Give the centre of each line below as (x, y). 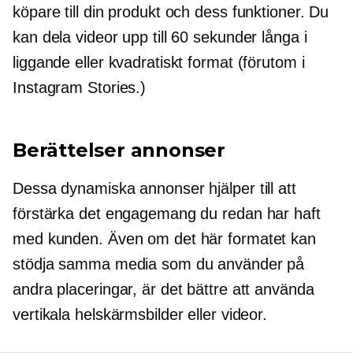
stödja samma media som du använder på (159, 264)
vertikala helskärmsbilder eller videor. (140, 315)
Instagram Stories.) (80, 88)
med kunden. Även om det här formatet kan (164, 239)
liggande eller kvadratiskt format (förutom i (159, 63)
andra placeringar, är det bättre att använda (163, 290)
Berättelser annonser (119, 150)
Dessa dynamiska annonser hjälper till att (154, 189)
